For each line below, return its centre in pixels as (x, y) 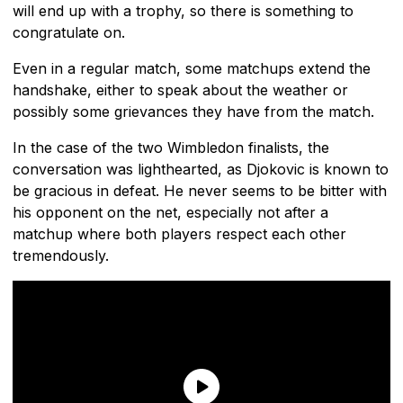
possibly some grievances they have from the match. (193, 111)
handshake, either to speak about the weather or (180, 90)
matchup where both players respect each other (179, 233)
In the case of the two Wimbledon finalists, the (171, 147)
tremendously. (61, 255)
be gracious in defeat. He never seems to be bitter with (200, 190)
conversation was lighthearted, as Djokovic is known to (201, 169)
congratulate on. (69, 32)
